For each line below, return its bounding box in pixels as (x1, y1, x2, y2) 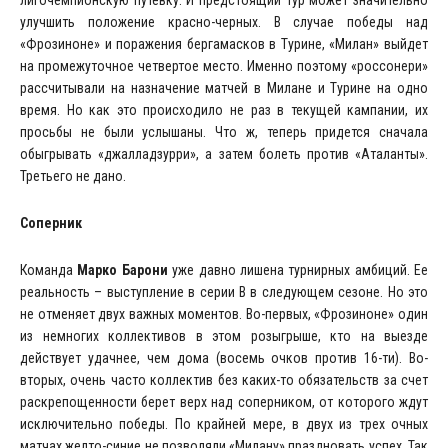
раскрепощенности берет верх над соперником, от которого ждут (20, 394, 428, 411)
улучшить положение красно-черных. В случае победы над (20, 14, 428, 31)
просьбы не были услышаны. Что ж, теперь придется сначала (20, 124, 428, 141)
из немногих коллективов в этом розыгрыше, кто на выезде (20, 328, 428, 345)
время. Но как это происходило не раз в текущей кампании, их (20, 102, 428, 119)
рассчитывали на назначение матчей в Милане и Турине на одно (20, 80, 428, 97)
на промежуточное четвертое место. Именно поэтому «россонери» (20, 58, 428, 75)
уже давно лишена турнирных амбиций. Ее (167, 262, 428, 279)
